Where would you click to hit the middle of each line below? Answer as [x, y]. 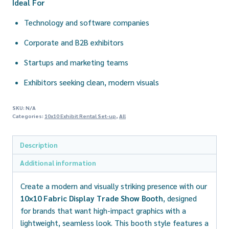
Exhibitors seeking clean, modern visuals [91, 82]
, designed [180, 198]
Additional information [58, 163]
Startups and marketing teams [76, 62]
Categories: [28, 116]
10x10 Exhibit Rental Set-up [80, 116]
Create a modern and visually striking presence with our [114, 186]
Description [39, 145]
